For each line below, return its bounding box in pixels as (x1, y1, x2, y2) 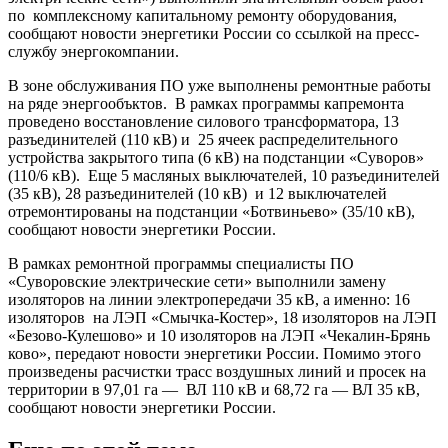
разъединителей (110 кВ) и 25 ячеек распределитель (8, 130, 366, 148)
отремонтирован (8, 202, 121, 220)
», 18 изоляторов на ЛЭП (266, 308, 437, 326)
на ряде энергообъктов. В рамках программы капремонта (8, 94, 404, 112)
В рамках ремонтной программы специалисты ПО (8, 254, 354, 272)
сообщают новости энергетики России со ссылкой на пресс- (8, 24, 419, 42)
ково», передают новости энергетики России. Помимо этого (8, 344, 421, 362)
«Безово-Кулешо (8, 326, 119, 344)
